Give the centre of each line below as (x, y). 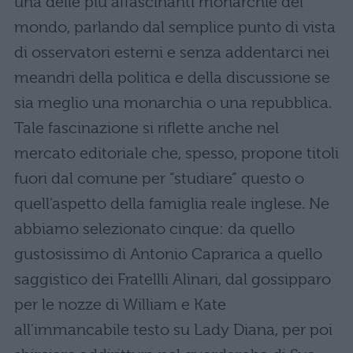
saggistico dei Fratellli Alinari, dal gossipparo (173, 279)
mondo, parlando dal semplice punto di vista (175, 27)
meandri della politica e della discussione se (172, 78)
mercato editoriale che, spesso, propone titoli (176, 153)
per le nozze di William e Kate (120, 305)
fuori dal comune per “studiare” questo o (159, 178)
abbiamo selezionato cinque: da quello (154, 229)
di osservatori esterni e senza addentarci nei (172, 52)
